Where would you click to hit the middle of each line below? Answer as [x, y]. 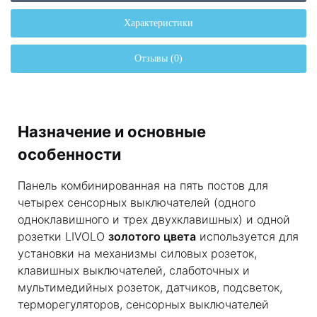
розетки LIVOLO [63, 236]
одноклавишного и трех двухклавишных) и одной [154, 219]
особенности [69, 154]
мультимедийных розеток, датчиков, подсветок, [150, 287]
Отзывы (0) [158, 58]
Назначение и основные [112, 132]
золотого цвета [152, 236]
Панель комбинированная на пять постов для [143, 185]
